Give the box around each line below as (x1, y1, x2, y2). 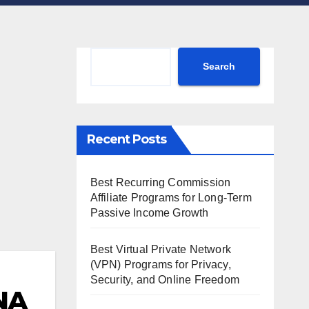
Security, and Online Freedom (90, 273, 240, 286)
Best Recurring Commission (90, 176, 231, 188)
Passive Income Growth (90, 206, 209, 219)
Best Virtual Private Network (90, 243, 232, 255)
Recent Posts (86, 131, 166, 147)
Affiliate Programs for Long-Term (90, 191, 252, 203)
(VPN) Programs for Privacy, (90, 258, 231, 270)
